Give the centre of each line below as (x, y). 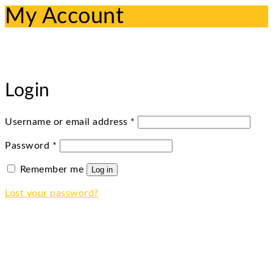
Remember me (51, 170)
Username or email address (68, 122)
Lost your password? (52, 193)
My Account (64, 16)
